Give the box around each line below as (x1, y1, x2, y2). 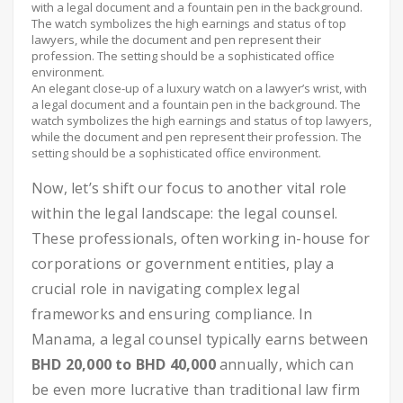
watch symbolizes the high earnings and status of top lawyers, (31, 112, 372, 129)
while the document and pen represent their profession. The (31, 129, 362, 145)
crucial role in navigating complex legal (31, 279, 300, 299)
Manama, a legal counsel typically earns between (31, 329, 369, 349)
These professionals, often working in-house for (31, 228, 371, 248)
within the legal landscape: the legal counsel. (31, 203, 338, 223)
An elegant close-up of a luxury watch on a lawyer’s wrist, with (31, 80, 367, 96)
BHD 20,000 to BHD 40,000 (31, 354, 216, 374)
